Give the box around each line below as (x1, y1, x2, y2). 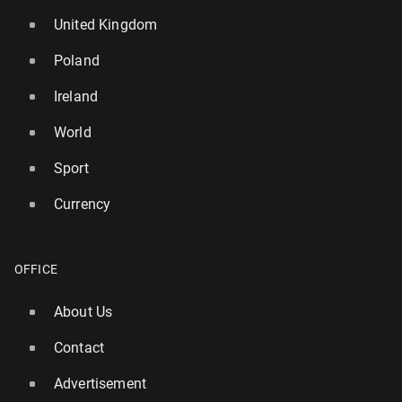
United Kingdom (54, 15, 158, 33)
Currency (54, 195, 111, 213)
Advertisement (54, 374, 146, 392)
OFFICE (14, 261, 57, 276)
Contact (54, 338, 105, 356)
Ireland (54, 87, 99, 105)
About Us (54, 302, 113, 320)
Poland (54, 51, 100, 69)
